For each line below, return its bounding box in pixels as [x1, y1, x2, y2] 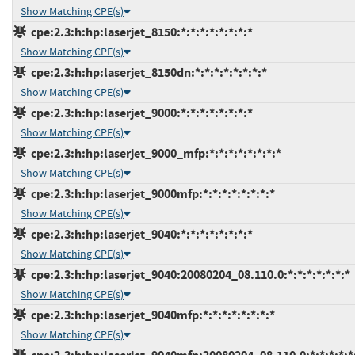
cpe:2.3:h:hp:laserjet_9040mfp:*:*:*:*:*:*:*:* [26, 306, 275, 323]
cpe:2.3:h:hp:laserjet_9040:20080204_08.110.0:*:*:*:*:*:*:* [26, 265, 350, 283]
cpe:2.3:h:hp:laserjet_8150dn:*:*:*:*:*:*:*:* [26, 63, 267, 81]
